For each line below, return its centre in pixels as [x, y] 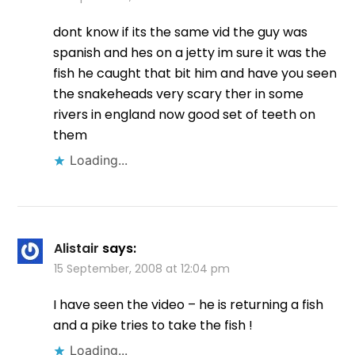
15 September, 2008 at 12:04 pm [142, 269]
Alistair [77, 249]
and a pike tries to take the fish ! [153, 326]
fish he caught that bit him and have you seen [195, 74]
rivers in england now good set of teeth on [185, 115]
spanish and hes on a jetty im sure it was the [190, 53]
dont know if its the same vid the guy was [181, 32]
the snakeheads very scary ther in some [179, 94]
